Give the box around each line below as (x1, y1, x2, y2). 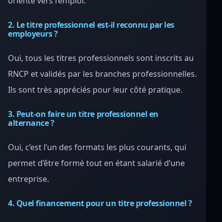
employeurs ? (8, 28, 58, 39)
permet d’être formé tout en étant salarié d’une (8, 158, 185, 168)
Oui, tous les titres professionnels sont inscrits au (8, 53, 194, 63)
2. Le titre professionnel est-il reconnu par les (8, 19, 174, 30)
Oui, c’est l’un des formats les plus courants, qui (8, 142, 186, 153)
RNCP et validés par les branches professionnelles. (8, 68, 197, 79)
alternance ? (8, 117, 55, 128)
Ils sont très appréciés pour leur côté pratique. (8, 84, 182, 95)
